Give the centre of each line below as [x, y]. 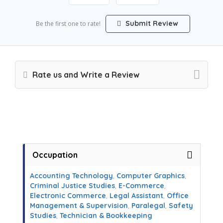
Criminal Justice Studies [72, 186]
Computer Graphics [151, 176]
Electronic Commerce [68, 196]
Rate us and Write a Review [85, 75]
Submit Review [151, 23]
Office [178, 196]
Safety [181, 206]
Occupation [55, 155]
